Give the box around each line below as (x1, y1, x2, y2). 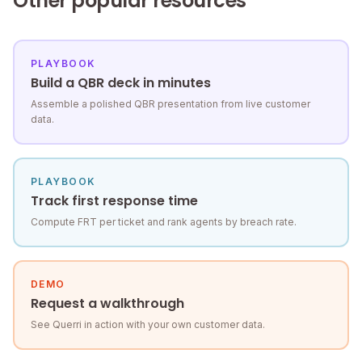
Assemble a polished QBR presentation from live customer (31, 98, 310, 111)
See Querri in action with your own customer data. (31, 318, 265, 331)
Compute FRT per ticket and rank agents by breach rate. (31, 216, 297, 229)
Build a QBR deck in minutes (31, 74, 211, 93)
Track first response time (31, 192, 198, 211)
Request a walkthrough (31, 294, 184, 314)
